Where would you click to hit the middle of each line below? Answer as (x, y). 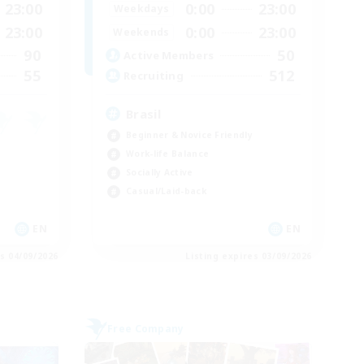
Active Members (169, 56)
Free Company (146, 328)
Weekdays (141, 9)
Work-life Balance (168, 153)
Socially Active (160, 172)
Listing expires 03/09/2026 (249, 256)
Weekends (141, 32)
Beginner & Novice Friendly (189, 134)
